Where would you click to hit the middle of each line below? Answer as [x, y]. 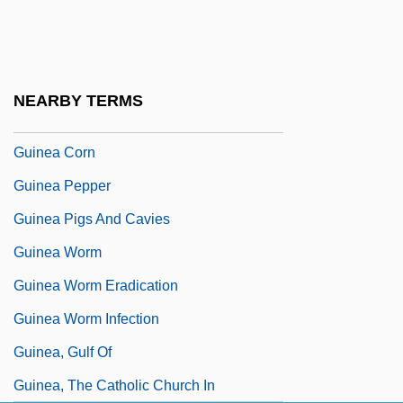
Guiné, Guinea [60, 119]
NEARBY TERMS [78, 101]
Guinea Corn [54, 152]
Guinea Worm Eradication [96, 285]
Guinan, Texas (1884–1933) [102, 85]
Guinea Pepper [62, 185]
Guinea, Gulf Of [63, 352]
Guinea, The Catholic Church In [114, 385]
